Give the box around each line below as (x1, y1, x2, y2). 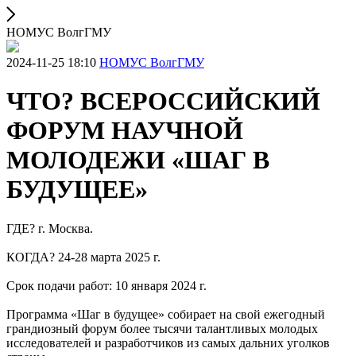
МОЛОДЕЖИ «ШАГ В (6, 145, 269, 175)
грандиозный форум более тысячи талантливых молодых (6, 321, 318, 335)
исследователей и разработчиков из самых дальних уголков (6, 335, 330, 350)
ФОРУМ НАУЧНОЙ (6, 116, 243, 145)
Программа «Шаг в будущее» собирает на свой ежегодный (6, 307, 325, 321)
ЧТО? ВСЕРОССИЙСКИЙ (6, 87, 320, 116)
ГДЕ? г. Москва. (6, 221, 93, 235)
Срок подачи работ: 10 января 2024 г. (6, 278, 207, 292)
